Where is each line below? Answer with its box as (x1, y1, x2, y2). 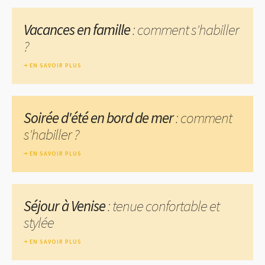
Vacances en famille (24, 20, 130, 39)
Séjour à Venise (24, 196, 105, 215)
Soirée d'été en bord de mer (24, 108, 173, 127)
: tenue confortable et (105, 196, 219, 215)
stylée (24, 212, 54, 232)
